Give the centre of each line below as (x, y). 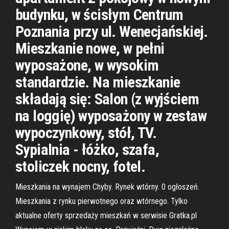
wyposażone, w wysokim (87, 65)
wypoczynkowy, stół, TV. (86, 133)
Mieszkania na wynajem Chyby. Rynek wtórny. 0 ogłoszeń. (107, 187)
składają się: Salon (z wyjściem (107, 99)
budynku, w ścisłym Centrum (99, 15)
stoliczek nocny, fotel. (81, 166)
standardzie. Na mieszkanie (98, 82)
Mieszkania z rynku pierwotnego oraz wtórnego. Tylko (101, 201)
